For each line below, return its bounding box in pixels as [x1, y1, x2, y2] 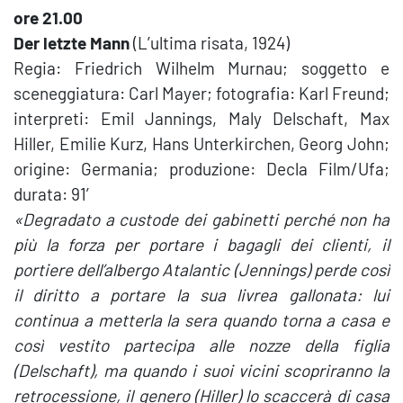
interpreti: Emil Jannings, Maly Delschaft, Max [13, 108, 390, 129]
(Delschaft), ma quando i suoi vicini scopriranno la [13, 360, 390, 381]
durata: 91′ [13, 184, 96, 204]
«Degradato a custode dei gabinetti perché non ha [13, 209, 390, 229]
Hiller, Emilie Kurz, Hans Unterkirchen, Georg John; [13, 133, 390, 154]
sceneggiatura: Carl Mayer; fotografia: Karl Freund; [13, 83, 390, 103]
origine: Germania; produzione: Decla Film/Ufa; [13, 158, 390, 179]
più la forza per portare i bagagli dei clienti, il [13, 234, 390, 255]
